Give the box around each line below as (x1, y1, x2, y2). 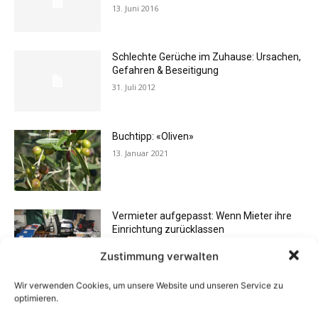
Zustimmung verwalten (99, 249, 219, 263)
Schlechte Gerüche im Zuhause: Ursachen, (112, 51, 302, 63)
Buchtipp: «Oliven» (112, 130, 194, 142)
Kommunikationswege (112, 302, 214, 314)
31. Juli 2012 (112, 82, 156, 93)
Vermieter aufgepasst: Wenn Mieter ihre (112, 209, 292, 221)
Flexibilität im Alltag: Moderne (112, 289, 244, 301)
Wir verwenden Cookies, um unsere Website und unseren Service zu (14, 280, 283, 290)
